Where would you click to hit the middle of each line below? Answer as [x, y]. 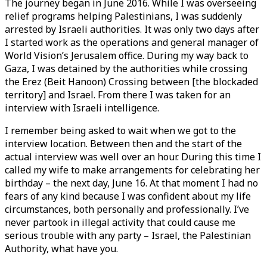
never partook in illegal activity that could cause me [120, 222]
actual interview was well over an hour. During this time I [133, 157]
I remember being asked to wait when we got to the [120, 131]
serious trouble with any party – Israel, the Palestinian [128, 235]
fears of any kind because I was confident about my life [128, 196]
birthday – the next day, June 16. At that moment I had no [131, 183]
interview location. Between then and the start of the [123, 144]
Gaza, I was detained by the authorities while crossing [126, 69]
